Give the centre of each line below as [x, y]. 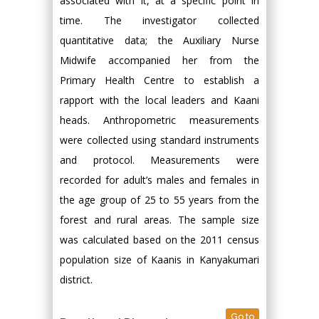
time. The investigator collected [159, 20]
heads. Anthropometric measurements [159, 120]
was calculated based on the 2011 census [159, 240]
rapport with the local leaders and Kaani [159, 100]
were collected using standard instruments [159, 140]
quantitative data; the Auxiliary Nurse [159, 40]
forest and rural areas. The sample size [159, 220]
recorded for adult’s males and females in [159, 180]
